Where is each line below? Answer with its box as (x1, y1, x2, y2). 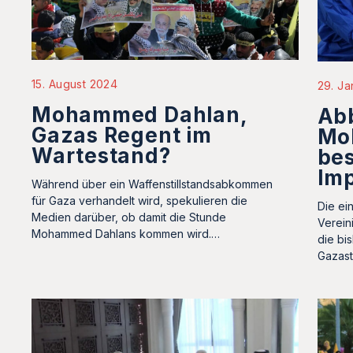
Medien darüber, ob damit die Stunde (32, 210, 226, 225)
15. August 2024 (32, 77, 118, 91)
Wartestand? (32, 143, 171, 169)
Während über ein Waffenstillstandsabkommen (32, 177, 273, 191)
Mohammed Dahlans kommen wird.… (32, 227, 220, 241)
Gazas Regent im (32, 123, 212, 148)
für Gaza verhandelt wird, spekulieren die (32, 194, 247, 208)
